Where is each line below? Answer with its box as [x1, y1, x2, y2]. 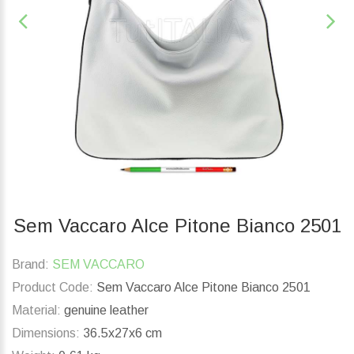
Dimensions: [12, 326, 80, 341]
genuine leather [61, 303, 149, 318]
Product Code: [12, 281, 93, 295]
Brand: [12, 258, 49, 272]
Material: [12, 303, 61, 318]
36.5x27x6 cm [80, 326, 162, 341]
